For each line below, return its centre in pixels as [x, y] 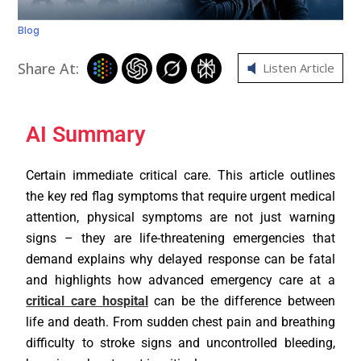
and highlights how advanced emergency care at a [180, 280]
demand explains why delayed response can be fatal [180, 259]
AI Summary [86, 134]
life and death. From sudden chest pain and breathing [180, 322]
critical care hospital [87, 301]
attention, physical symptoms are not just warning [180, 217]
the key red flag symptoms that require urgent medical [180, 196]
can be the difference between [242, 301]
